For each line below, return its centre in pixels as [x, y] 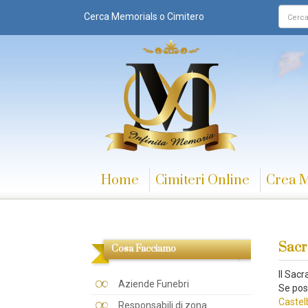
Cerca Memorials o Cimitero [144, 16]
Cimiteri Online [202, 180]
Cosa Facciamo [144, 249]
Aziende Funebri [154, 284]
